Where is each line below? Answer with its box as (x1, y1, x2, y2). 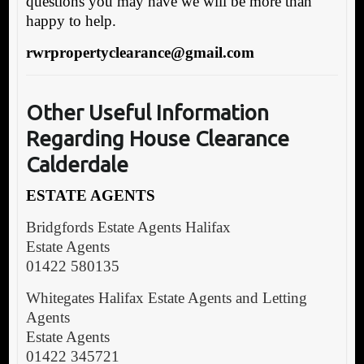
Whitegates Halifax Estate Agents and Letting (25, 289, 307, 307)
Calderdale (25, 153, 128, 177)
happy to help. (25, 12, 116, 30)
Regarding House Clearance (25, 127, 289, 151)
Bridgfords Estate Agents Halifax (25, 219, 231, 236)
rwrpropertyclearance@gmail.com (25, 44, 254, 62)
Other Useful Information (25, 101, 269, 125)
